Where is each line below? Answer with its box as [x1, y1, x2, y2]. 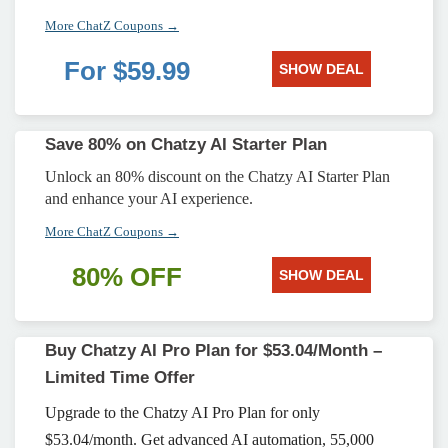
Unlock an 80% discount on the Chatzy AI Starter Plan [45, 168, 390, 185]
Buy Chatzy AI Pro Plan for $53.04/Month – [45, 341, 382, 360]
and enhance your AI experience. [45, 190, 253, 207]
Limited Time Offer [45, 368, 195, 387]
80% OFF [72, 262, 182, 292]
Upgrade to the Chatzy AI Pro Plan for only [45, 404, 320, 421]
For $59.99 [64, 56, 190, 86]
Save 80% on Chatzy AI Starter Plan [45, 135, 327, 154]
